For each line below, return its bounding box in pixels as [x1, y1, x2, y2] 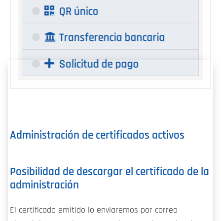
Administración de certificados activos [10, 130, 184, 142]
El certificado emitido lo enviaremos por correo [10, 205, 178, 215]
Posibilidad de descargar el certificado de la [10, 166, 209, 178]
